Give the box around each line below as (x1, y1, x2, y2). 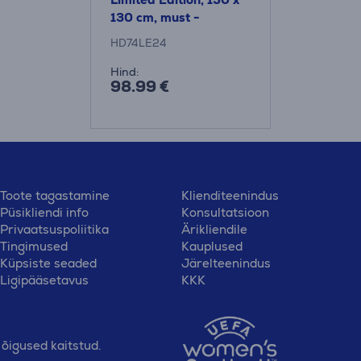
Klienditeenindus (180, 187, 279, 203)
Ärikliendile (180, 221, 247, 237)
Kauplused (180, 238, 243, 254)
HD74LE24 (110, 35, 167, 50)
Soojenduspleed (110, 27, 206, 43)
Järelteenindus (180, 255, 271, 271)
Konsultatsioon (180, 204, 269, 220)
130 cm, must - (110, 10, 200, 25)
